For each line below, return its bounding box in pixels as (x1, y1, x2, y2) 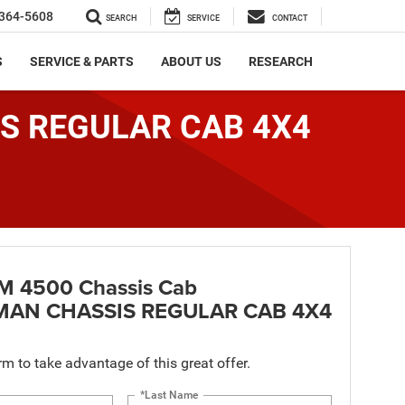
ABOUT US (161, 54, 221, 70)
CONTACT (272, 14, 307, 24)
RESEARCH (249, 54, 313, 70)
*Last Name (140, 388, 199, 401)
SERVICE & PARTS (30, 54, 134, 70)
